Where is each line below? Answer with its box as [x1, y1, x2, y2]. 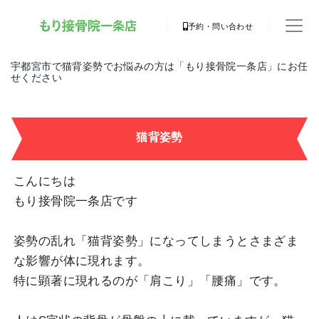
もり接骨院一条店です [14, 194, 137, 208]
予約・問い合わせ [188, 22, 253, 31]
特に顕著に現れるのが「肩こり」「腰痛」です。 [14, 274, 286, 288]
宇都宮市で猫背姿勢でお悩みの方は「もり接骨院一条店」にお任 [11, 61, 308, 72]
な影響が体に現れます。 [14, 254, 150, 268]
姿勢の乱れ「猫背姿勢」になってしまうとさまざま [14, 234, 299, 248]
